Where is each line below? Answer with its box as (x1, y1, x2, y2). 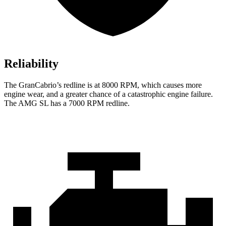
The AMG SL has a (4, 99, 69, 108)
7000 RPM (69, 99, 104, 108)
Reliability (4, 57, 59, 71)
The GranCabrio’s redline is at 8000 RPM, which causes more (4, 81, 202, 90)
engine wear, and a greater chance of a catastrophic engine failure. (4, 90, 213, 99)
